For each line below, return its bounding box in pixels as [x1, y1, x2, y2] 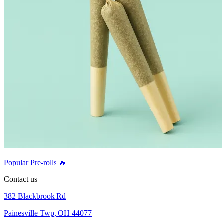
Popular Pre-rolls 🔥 [4, 158, 66, 167]
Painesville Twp [4, 209, 54, 218]
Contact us [4, 175, 37, 184]
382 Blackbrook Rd [4, 192, 66, 201]
